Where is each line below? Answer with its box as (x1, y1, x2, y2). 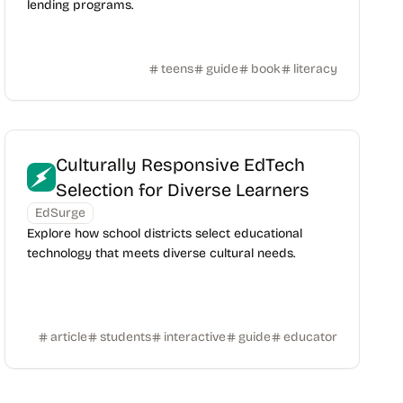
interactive (163, 329, 226, 345)
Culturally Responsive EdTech (56, 154, 306, 175)
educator (282, 329, 337, 345)
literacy (292, 61, 337, 76)
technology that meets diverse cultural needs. (27, 246, 296, 261)
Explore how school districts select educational (27, 226, 303, 241)
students (99, 329, 151, 345)
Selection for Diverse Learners (56, 179, 310, 201)
